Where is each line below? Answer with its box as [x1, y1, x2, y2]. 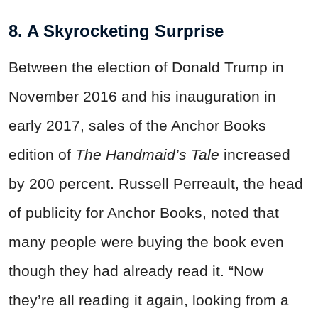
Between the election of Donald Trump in [9, 59, 284, 76]
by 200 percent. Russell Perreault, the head [9, 175, 303, 192]
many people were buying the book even [9, 234, 284, 251]
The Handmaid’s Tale [75, 146, 219, 163]
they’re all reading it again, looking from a [9, 292, 289, 309]
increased [219, 146, 290, 163]
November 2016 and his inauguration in [9, 88, 276, 105]
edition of [9, 146, 75, 163]
